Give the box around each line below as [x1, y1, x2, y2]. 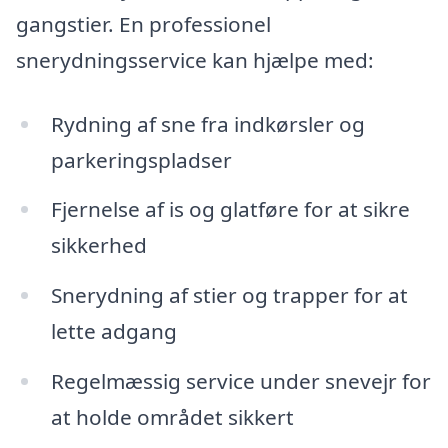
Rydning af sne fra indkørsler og [50, 109, 365, 138]
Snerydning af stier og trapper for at [50, 281, 408, 310]
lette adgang [50, 317, 177, 346]
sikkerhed [50, 231, 147, 260]
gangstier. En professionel [16, 9, 271, 38]
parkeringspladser [50, 145, 232, 174]
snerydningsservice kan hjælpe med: [16, 45, 374, 74]
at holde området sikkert [50, 403, 294, 432]
